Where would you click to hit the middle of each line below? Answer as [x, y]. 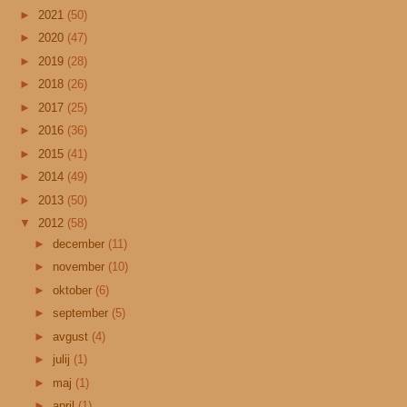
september [82, 313]
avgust [72, 336]
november [80, 267]
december [80, 243]
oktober [74, 290]
